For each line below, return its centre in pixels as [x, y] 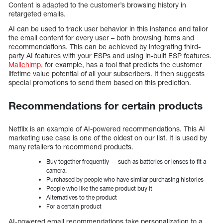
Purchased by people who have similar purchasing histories [125, 179]
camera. [56, 170]
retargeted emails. [37, 13]
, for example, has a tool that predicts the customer [121, 64]
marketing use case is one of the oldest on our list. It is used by [108, 137]
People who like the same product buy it [99, 188]
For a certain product [74, 206]
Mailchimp [25, 64]
